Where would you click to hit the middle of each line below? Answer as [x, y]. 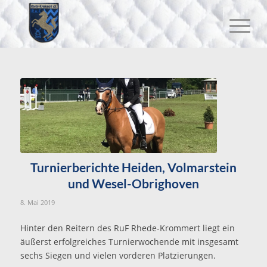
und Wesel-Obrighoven [133, 183]
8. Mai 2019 [37, 202]
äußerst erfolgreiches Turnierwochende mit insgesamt [129, 241]
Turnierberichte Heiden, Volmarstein [133, 167]
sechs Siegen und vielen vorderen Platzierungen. [118, 255]
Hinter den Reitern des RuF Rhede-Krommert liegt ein [127, 228]
